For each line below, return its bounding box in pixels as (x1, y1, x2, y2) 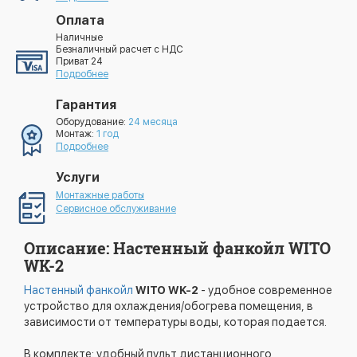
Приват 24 (56, 56, 103, 67)
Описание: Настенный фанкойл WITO (24, 237, 331, 258)
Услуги (56, 170, 100, 185)
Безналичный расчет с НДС (56, 44, 183, 55)
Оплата (56, 13, 104, 28)
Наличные (56, 32, 103, 43)
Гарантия (56, 97, 116, 112)
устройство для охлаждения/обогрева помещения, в (24, 300, 313, 312)
